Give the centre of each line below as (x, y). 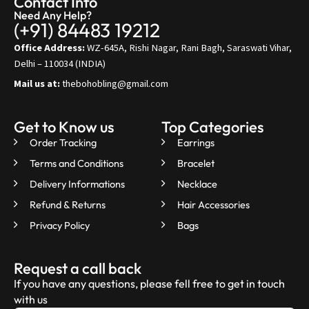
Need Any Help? (53, 16)
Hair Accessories (213, 204)
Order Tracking (63, 142)
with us (31, 299)
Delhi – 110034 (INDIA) (60, 64)
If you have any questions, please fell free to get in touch (149, 283)
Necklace (197, 183)
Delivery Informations (77, 183)
